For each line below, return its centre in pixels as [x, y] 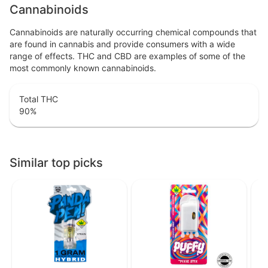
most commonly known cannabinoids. [83, 68]
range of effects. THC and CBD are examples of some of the [127, 56]
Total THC [39, 99]
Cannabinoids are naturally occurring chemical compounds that [133, 32]
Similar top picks [56, 163]
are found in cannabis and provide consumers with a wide [122, 44]
